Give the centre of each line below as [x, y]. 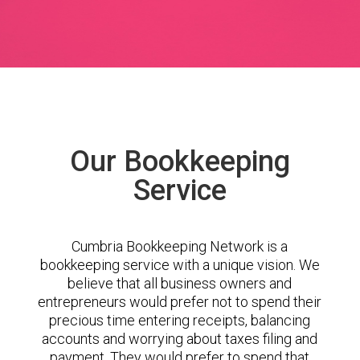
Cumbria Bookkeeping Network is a [180, 246]
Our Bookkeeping [180, 162]
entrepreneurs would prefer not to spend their [180, 302]
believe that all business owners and [180, 283]
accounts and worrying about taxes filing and [180, 339]
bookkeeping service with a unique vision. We [180, 265]
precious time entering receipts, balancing [180, 320]
